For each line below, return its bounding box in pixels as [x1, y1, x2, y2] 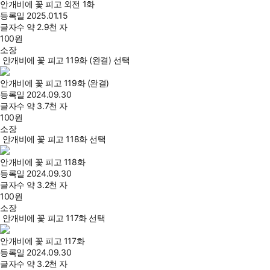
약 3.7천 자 [27, 101, 67, 111]
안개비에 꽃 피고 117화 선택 [2, 213, 105, 224]
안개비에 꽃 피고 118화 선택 [2, 134, 106, 145]
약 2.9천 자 [27, 22, 67, 33]
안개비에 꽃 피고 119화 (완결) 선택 [2, 55, 130, 66]
